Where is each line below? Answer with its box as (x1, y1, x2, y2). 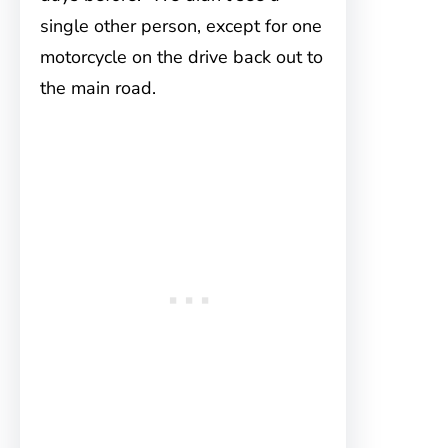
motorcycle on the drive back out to (40, 45, 323, 69)
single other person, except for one (40, 14, 322, 38)
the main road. (40, 76, 156, 100)
